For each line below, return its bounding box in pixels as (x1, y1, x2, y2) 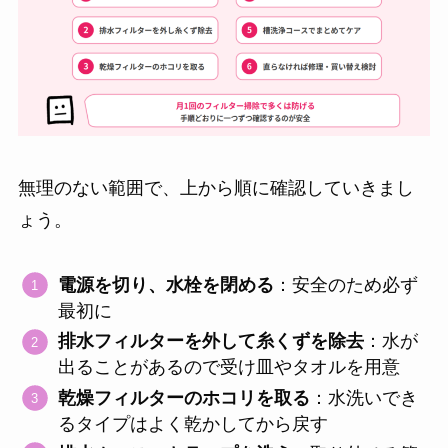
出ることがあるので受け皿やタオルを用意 (58, 357, 401, 378)
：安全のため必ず (274, 274, 419, 295)
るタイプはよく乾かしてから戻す (58, 413, 329, 434)
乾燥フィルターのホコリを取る (58, 387, 311, 408)
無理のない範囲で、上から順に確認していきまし (17, 178, 414, 199)
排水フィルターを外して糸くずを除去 (58, 331, 365, 352)
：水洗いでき (310, 387, 419, 408)
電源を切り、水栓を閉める (58, 274, 275, 295)
